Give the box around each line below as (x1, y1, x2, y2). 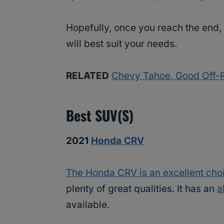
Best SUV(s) (66, 105, 133, 126)
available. (66, 199, 109, 211)
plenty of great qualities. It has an (66, 183, 217, 195)
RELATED (66, 70, 109, 82)
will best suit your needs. (66, 38, 177, 50)
